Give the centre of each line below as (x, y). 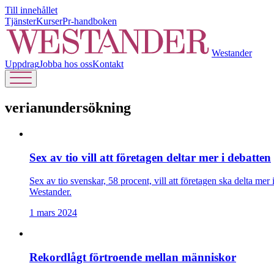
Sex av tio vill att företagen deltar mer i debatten (150, 157)
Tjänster (20, 21)
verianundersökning (68, 107)
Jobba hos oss (66, 64)
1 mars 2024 (53, 213)
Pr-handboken (90, 21)
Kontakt (108, 64)
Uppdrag (22, 64)
